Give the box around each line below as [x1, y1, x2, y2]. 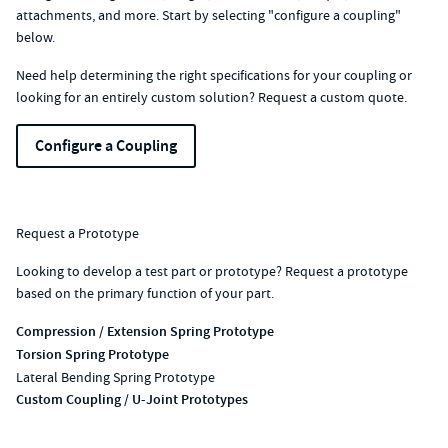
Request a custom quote [258, 88, 404, 107]
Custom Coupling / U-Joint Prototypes [16, 390, 248, 410]
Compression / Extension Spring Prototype [16, 322, 274, 342]
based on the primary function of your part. [16, 284, 274, 303]
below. [16, 28, 55, 47]
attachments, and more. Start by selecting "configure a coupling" [16, 6, 401, 25]
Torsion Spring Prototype [16, 345, 169, 365]
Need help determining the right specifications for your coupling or [16, 66, 412, 85]
